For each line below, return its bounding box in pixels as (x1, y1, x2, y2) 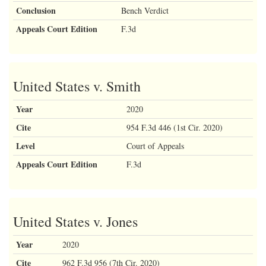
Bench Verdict (121, 4, 169, 16)
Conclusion (16, 4, 56, 17)
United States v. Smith (13, 76, 141, 96)
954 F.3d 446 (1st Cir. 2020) (126, 121, 223, 133)
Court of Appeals (126, 140, 184, 151)
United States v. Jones (13, 211, 138, 231)
